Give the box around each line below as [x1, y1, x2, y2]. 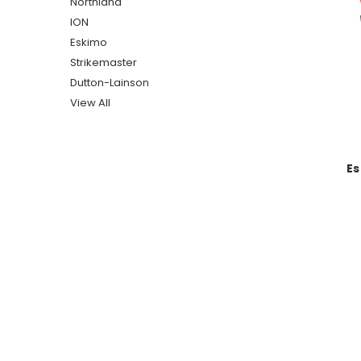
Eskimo [70, 34, 107, 50]
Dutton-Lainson [70, 74, 149, 90]
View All [70, 94, 110, 110]
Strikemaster [70, 54, 137, 70]
